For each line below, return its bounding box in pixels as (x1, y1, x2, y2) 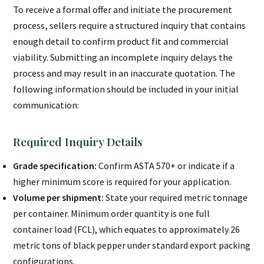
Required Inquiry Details (13, 134, 143, 150)
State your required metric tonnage (104, 192, 248, 204)
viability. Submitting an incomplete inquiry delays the (13, 51, 233, 64)
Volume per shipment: (13, 192, 104, 204)
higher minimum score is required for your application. (13, 176, 232, 188)
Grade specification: (13, 160, 97, 172)
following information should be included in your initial (13, 83, 239, 95)
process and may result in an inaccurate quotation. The (13, 67, 236, 80)
